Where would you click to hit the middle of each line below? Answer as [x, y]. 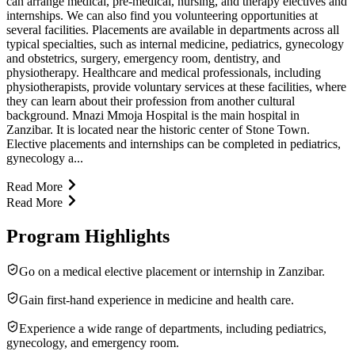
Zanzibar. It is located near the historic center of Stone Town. [158, 129]
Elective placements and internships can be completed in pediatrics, [174, 143]
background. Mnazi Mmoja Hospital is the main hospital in [153, 115]
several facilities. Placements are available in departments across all [173, 29]
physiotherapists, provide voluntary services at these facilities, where [176, 86]
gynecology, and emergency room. [93, 342]
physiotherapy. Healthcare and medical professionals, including [164, 72]
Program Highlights [88, 236]
